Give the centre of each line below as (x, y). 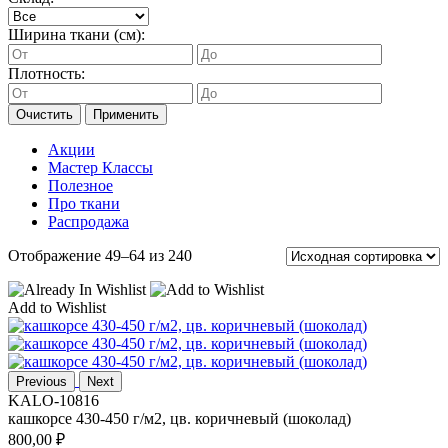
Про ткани (84, 204)
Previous (41, 382)
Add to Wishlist (57, 308)
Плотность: (46, 74)
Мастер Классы (100, 168)
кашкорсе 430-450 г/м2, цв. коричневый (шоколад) (179, 419)
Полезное (80, 186)
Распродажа (88, 222)
